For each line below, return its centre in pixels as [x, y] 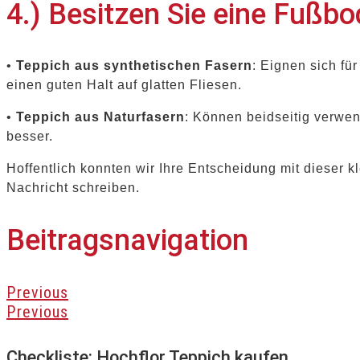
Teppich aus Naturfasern [100, 117]
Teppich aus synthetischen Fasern [134, 66]
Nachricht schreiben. [73, 188]
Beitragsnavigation [127, 241]
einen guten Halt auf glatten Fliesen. [124, 85]
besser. [30, 137]
